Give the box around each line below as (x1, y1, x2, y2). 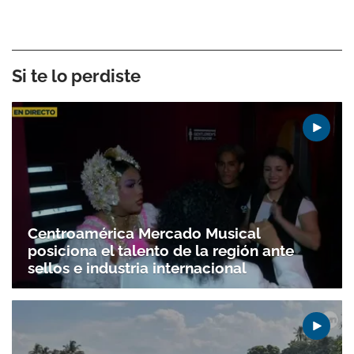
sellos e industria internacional (28, 258, 247, 277)
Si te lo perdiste (12, 66, 141, 86)
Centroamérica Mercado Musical (28, 224, 260, 242)
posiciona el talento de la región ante (28, 241, 294, 259)
